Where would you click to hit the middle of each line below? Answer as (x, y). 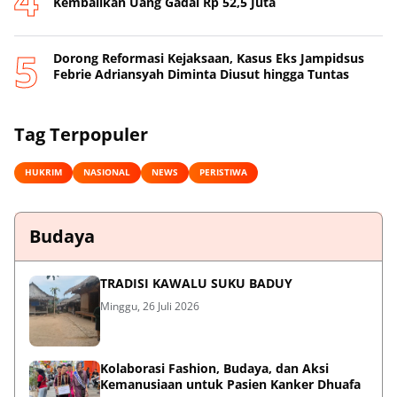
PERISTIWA (223, 172)
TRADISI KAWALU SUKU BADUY (196, 283)
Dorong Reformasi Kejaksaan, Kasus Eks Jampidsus (209, 58)
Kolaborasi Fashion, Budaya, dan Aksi (214, 368)
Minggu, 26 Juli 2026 (150, 306)
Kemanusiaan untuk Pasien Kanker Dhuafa (230, 384)
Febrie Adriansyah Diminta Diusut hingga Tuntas (201, 74)
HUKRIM (43, 172)
